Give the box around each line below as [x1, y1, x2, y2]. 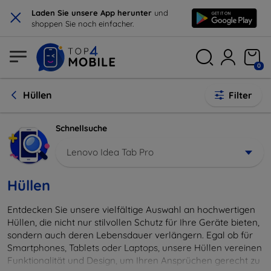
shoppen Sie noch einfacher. [31, 19, 134, 28]
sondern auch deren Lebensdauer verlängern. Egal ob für [7, 229, 253, 241]
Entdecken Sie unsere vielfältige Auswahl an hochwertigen [7, 203, 255, 215]
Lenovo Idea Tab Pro [67, 146, 154, 158]
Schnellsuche [56, 123, 107, 134]
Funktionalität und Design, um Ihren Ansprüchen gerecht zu [7, 254, 260, 266]
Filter [229, 90, 252, 101]
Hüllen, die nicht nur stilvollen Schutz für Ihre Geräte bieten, [7, 216, 260, 228]
